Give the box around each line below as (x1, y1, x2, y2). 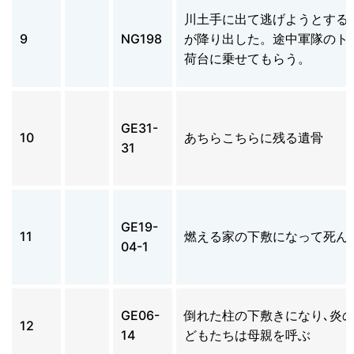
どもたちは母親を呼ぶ (184, 326, 311, 343)
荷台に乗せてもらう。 (184, 50, 311, 66)
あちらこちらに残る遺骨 (184, 129, 323, 145)
